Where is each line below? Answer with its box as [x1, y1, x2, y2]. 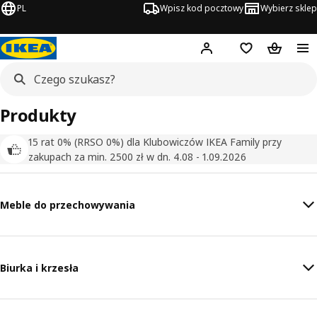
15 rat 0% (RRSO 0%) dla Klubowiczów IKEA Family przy [28, 135, 282, 149]
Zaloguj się [223, 46, 278, 60]
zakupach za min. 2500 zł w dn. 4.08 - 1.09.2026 [28, 150, 246, 163]
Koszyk [273, 46, 306, 59]
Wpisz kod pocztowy [160, 2, 243, 14]
